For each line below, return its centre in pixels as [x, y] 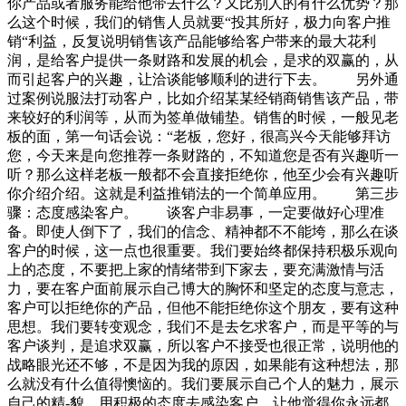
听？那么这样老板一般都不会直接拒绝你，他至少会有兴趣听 [203, 175]
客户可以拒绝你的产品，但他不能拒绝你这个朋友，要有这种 [203, 308]
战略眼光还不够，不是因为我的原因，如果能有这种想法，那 [203, 365]
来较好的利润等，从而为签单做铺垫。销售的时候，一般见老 [203, 118]
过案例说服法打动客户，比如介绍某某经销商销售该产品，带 [203, 99]
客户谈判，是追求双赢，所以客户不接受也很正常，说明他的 [203, 346]
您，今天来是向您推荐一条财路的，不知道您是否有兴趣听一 [203, 156]
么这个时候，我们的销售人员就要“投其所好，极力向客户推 [199, 23]
